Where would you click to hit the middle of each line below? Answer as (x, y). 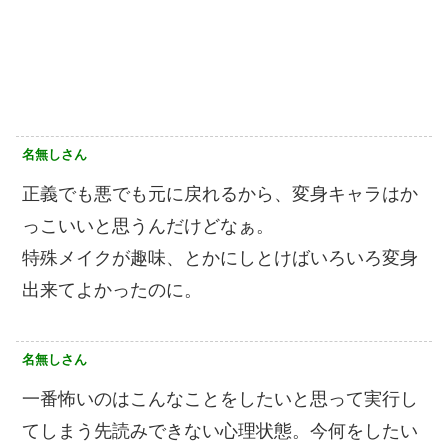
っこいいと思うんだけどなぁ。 (148, 226)
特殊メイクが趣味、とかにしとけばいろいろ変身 (220, 258)
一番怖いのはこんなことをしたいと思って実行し (220, 399)
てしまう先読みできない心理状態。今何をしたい (220, 431)
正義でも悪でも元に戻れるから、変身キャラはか (220, 194)
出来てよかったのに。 (112, 290)
